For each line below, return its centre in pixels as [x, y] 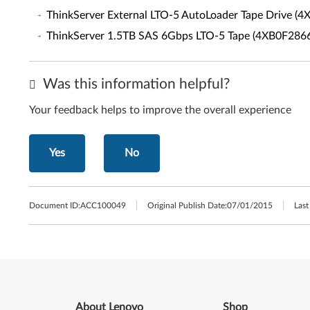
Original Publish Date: [187, 206]
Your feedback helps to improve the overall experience [160, 110]
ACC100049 [103, 206]
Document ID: [55, 206]
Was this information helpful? [135, 84]
